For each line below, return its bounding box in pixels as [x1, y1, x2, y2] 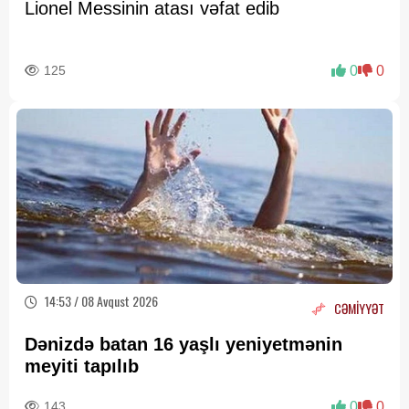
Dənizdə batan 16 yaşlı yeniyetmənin [25, 334, 342, 355]
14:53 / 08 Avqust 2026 [42, 291, 158, 311]
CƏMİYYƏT [334, 298, 384, 318]
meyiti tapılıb [25, 356, 144, 377]
